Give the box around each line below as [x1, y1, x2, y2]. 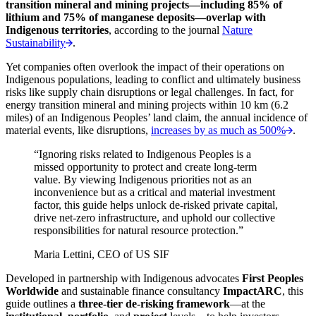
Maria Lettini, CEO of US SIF [34, 248, 169, 260]
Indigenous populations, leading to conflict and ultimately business [6, 73, 300, 85]
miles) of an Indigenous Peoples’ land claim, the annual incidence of [6, 111, 308, 123]
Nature [222, 23, 253, 36]
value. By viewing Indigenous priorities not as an [34, 173, 252, 186]
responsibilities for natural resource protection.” [34, 224, 243, 236]
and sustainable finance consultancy [59, 284, 223, 297]
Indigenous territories [6, 23, 109, 36]
